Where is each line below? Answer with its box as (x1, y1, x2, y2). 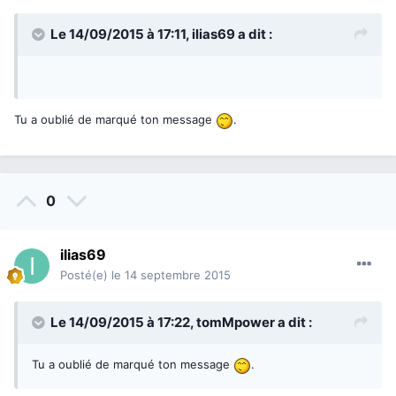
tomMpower (196, 314, 275, 331)
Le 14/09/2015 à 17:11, (50, 26, 192, 43)
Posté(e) (60, 268, 111, 283)
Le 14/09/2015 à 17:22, (50, 314, 196, 331)
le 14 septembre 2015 (111, 268, 231, 283)
